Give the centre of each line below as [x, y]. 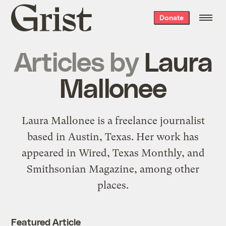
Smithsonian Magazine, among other [113, 169]
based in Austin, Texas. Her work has [113, 137]
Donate [171, 17]
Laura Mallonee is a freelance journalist [113, 121]
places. [113, 185]
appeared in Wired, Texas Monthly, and [113, 153]
